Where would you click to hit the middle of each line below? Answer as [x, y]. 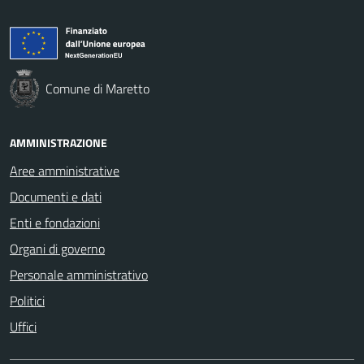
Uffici [23, 326]
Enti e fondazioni [55, 222]
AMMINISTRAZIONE [58, 142]
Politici [27, 300]
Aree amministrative [65, 170]
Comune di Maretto [97, 88]
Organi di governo [57, 248]
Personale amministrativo [79, 274]
